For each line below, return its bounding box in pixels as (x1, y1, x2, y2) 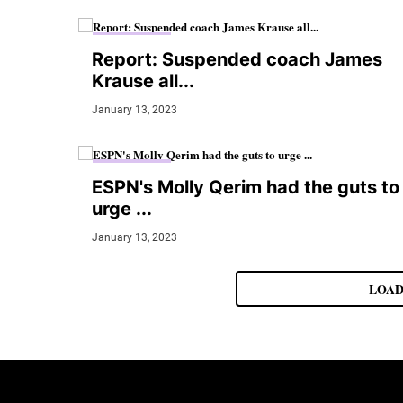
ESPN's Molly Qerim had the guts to (92, 175, 399, 198)
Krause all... (92, 70, 194, 93)
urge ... (92, 197, 152, 219)
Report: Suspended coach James (92, 49, 382, 71)
